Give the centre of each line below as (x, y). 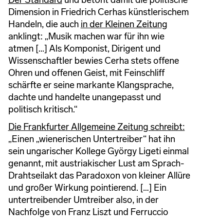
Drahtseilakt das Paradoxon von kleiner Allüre (99, 176)
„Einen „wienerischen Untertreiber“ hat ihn (91, 139)
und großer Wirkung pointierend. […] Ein (87, 188)
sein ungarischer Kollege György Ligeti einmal (98, 151)
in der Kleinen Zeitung (124, 24)
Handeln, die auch (44, 24)
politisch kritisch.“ (43, 109)
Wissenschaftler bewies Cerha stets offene (93, 61)
